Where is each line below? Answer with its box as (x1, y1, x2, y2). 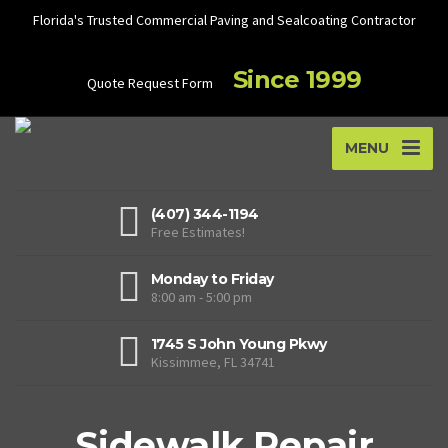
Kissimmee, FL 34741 (150, 352, 275, 371)
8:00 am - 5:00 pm (150, 287, 252, 306)
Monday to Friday (150, 269, 274, 288)
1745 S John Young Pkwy (150, 334, 327, 353)
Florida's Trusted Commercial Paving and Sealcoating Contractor (32, 11, 416, 29)
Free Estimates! (150, 222, 245, 241)
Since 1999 (232, 65, 362, 94)
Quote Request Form (86, 74, 213, 92)
